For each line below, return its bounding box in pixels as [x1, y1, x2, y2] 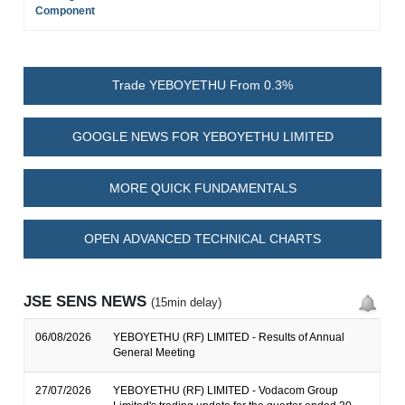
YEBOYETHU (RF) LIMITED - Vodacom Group [113, 384, 339, 398]
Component [35, 4, 96, 17]
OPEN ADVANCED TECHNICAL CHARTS [84, 231, 321, 247]
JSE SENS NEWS [24, 293, 152, 311]
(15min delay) [151, 296, 222, 310]
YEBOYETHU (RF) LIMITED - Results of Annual [113, 331, 345, 344]
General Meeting [113, 346, 196, 360]
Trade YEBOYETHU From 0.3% [112, 78, 293, 93]
